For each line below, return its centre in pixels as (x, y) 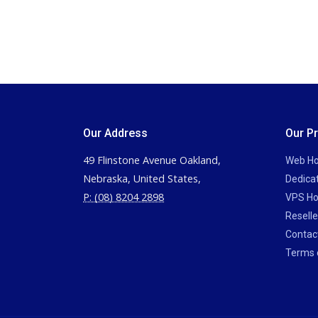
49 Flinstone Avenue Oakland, (152, 160)
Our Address (115, 133)
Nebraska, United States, (142, 179)
